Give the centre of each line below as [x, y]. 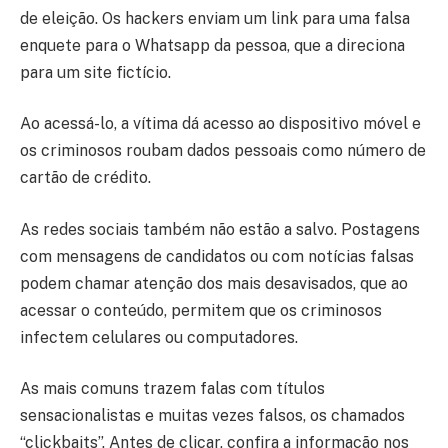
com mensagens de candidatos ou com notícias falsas [217, 256]
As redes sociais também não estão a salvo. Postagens [220, 229]
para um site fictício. [95, 72]
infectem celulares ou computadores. [159, 337]
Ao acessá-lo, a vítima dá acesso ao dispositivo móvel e [220, 124]
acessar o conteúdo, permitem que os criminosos [201, 310]
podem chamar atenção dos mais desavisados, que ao [214, 283]
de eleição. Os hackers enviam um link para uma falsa [215, 18]
